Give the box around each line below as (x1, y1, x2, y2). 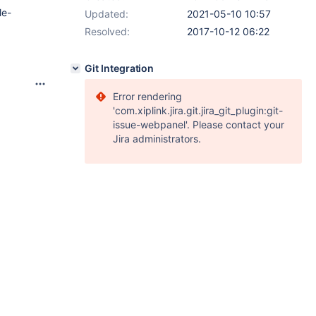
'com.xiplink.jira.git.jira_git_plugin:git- (113, 104, 283, 116)
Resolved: (85, 25, 130, 37)
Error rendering (113, 90, 182, 102)
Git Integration (85, 62, 154, 74)
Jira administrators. (113, 133, 201, 145)
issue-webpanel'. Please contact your (113, 119, 284, 130)
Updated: (85, 8, 128, 20)
